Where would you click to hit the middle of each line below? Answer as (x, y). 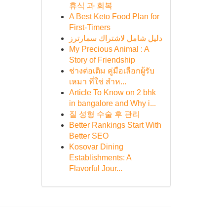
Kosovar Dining (96, 147)
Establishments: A (100, 158)
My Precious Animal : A (109, 49)
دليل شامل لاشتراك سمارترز (115, 38)
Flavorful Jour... (95, 168)
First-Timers (90, 27)
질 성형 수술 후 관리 (104, 114)
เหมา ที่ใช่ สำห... (97, 82)
